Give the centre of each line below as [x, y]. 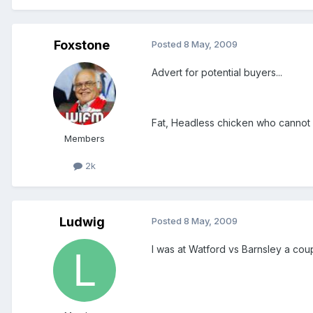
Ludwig [82, 221]
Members [85, 138]
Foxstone [82, 45]
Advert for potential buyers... [217, 72]
